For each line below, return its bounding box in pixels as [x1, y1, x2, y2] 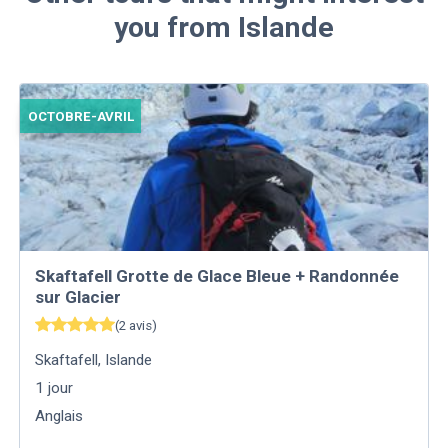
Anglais [35, 407, 84, 426]
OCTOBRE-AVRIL [27, 108, 134, 124]
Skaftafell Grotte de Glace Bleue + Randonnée [35, 266, 400, 287]
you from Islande [114, 10, 334, 44]
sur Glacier [35, 287, 122, 308]
